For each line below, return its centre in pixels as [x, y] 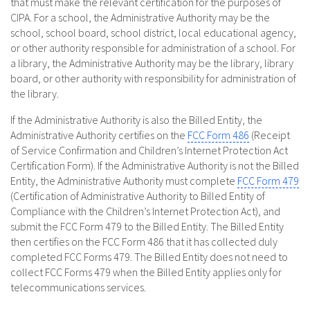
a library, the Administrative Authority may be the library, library [152, 63]
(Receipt [270, 135]
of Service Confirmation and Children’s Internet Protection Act [149, 151]
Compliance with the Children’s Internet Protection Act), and [145, 211]
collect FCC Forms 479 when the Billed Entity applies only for [146, 272]
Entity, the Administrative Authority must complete [124, 181]
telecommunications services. [78, 288]
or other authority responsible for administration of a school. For [153, 48]
